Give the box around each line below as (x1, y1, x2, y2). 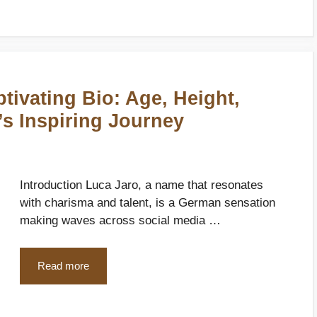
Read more (38, 259, 89, 272)
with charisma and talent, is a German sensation (20, 196, 275, 209)
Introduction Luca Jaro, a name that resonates (20, 178, 263, 192)
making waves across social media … (20, 214, 221, 227)
